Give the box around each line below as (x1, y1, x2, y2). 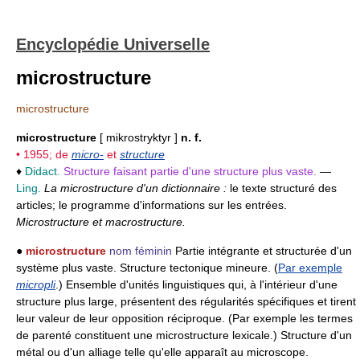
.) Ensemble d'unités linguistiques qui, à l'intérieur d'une (55, 278, 337, 291)
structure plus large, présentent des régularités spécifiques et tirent (16, 295, 356, 308)
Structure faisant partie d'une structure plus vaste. (63, 165, 320, 178)
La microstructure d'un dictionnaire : (44, 182, 230, 194)
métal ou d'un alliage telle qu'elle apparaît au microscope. (16, 346, 309, 358)
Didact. (25, 165, 60, 178)
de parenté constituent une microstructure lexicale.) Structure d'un (16, 329, 352, 342)
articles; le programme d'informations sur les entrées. (16, 198, 287, 211)
